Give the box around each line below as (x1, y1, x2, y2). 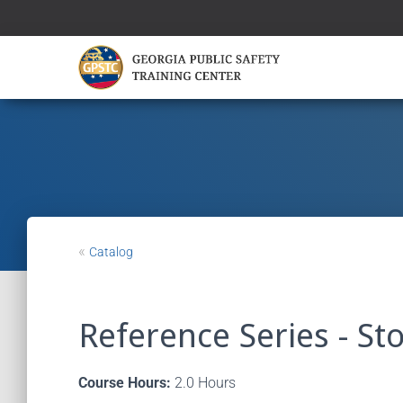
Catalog (89, 245, 133, 259)
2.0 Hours (171, 374, 236, 391)
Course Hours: (78, 374, 171, 391)
